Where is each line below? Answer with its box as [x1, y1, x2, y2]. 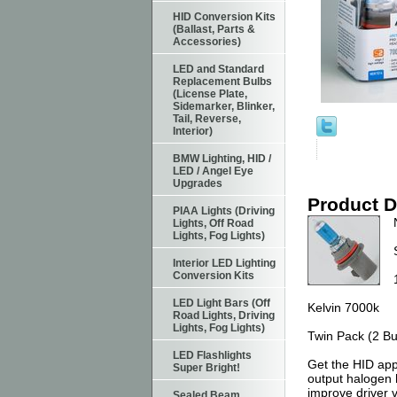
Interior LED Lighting [173, 257, 276, 269]
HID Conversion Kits [173, 11, 276, 23]
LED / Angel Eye [173, 165, 253, 177]
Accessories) [173, 35, 241, 48]
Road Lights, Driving [173, 309, 275, 322]
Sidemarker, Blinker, [173, 100, 275, 113]
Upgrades [173, 177, 222, 190]
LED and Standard [173, 63, 264, 75]
